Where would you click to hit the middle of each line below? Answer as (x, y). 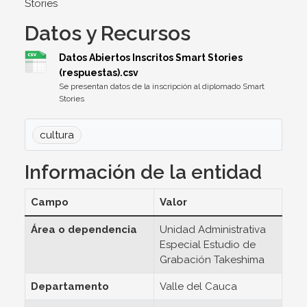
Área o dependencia (84, 230)
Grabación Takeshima (212, 260)
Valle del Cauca (198, 286)
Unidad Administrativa (213, 230)
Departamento (70, 286)
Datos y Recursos (108, 33)
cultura (57, 135)
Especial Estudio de (208, 245)
